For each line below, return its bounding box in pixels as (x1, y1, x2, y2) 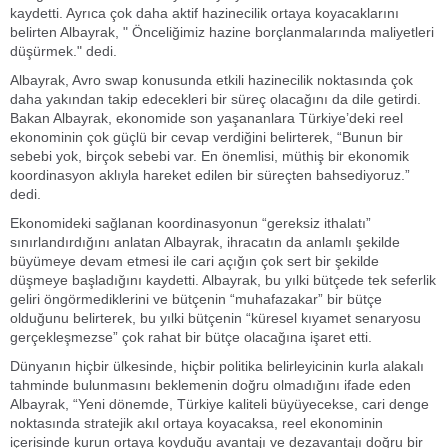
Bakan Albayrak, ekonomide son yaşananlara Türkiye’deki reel (10, 110, 403, 126)
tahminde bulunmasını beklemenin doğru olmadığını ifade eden (10, 377, 411, 393)
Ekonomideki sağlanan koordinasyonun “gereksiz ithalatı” (10, 215, 371, 231)
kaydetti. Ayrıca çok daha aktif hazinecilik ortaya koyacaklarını (10, 5, 399, 21)
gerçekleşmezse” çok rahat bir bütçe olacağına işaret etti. (10, 329, 372, 345)
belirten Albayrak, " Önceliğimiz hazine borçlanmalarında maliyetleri (10, 24, 434, 40)
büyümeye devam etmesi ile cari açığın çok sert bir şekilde (10, 253, 379, 269)
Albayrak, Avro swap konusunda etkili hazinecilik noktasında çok (10, 72, 413, 88)
